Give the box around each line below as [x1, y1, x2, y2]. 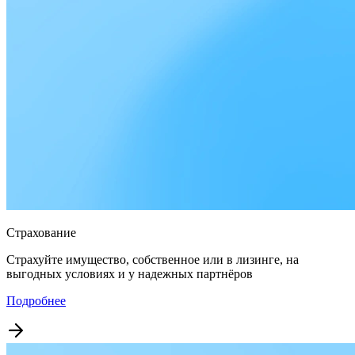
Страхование [6, 226, 76, 240]
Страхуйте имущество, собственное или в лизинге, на [6, 253, 299, 267]
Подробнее [6, 294, 66, 308]
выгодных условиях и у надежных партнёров [6, 267, 253, 281]
